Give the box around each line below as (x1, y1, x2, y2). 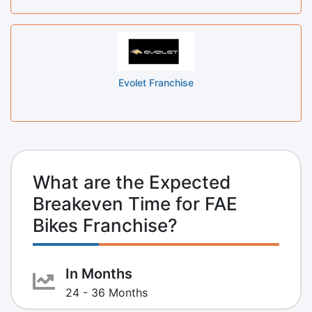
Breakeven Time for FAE (33, 192, 237, 214)
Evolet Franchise (118, 76, 194, 88)
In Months (65, 265, 132, 282)
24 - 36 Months (65, 285, 148, 299)
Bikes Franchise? (33, 214, 178, 236)
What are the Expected (33, 171, 231, 193)
